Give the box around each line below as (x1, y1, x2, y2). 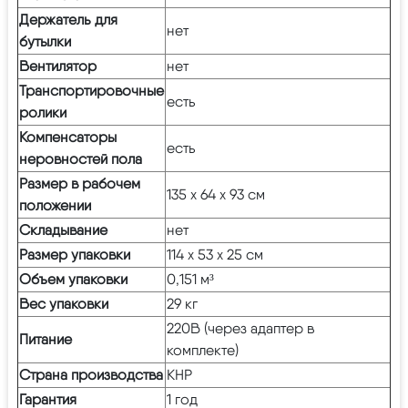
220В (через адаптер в (167, 319, 314, 337)
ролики (19, 103, 66, 121)
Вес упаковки (19, 294, 108, 312)
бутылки (19, 32, 71, 50)
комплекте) (167, 341, 239, 359)
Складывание (19, 220, 107, 239)
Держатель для (19, 10, 117, 28)
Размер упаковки (19, 245, 130, 263)
